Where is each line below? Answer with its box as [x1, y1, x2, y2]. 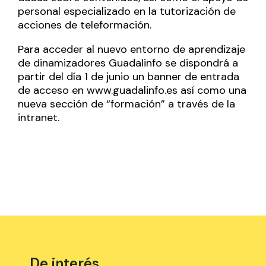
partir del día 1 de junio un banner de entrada [18, 69, 239, 84]
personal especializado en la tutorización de [18, 4, 236, 18]
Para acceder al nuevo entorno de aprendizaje [18, 42, 245, 56]
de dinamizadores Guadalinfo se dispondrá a [18, 55, 238, 70]
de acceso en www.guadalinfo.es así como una [18, 83, 246, 97]
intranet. [18, 110, 59, 125]
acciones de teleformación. [18, 17, 151, 32]
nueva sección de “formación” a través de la [18, 96, 235, 111]
